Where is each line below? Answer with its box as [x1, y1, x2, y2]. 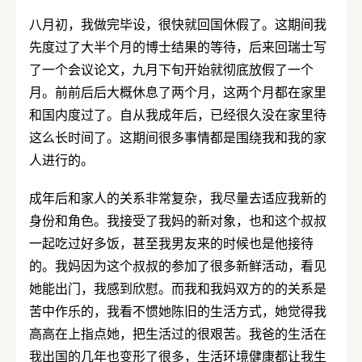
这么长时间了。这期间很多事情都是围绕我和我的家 [29, 128, 326, 145]
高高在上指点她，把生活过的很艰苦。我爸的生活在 [29, 325, 326, 342]
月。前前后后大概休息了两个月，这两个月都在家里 [29, 83, 326, 100]
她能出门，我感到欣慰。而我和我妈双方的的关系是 [29, 280, 326, 297]
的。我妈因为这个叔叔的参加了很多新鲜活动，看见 [29, 257, 326, 274]
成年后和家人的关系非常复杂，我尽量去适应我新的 [29, 189, 326, 206]
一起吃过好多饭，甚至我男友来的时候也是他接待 [29, 234, 314, 251]
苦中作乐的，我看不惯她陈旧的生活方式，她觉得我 [29, 302, 326, 319]
